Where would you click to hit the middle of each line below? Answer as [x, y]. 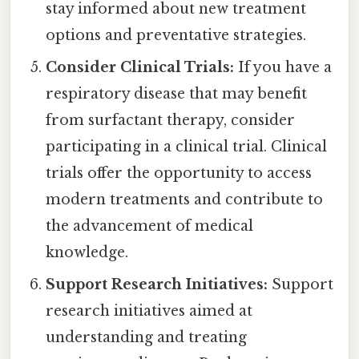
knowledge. [87, 252]
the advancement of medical [150, 226]
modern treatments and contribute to [185, 199]
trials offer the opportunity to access [179, 173]
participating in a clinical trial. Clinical [187, 146]
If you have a [283, 67]
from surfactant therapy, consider [171, 120]
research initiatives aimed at [149, 311]
